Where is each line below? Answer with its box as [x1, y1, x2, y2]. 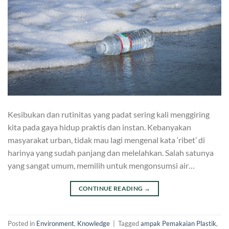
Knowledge [77, 219, 110, 228]
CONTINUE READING [78, 184, 144, 192]
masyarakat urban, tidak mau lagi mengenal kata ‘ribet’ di [8, 134, 205, 145]
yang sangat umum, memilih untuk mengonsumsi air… [8, 160, 195, 170]
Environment [36, 219, 74, 228]
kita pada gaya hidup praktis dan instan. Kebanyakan [8, 122, 191, 132]
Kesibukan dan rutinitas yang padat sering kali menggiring [8, 109, 210, 119]
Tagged [118, 219, 141, 228]
